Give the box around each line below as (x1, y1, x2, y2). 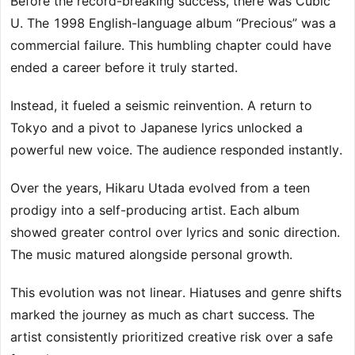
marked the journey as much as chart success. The (10, 307, 315, 323)
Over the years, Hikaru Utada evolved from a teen (10, 180, 310, 197)
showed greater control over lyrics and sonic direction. (10, 224, 340, 241)
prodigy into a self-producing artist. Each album (10, 202, 300, 219)
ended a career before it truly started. (10, 59, 238, 76)
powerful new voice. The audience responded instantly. (10, 142, 342, 158)
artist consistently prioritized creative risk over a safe (10, 329, 333, 345)
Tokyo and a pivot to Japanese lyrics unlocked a (10, 120, 303, 136)
